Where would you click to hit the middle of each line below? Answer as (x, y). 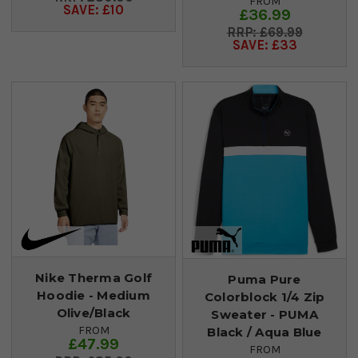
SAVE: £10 (93, 10)
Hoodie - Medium (93, 295)
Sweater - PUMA (265, 314)
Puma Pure (265, 279)
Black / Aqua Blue (265, 332)
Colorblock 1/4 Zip (265, 296)
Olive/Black (93, 312)
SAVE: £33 (265, 45)
